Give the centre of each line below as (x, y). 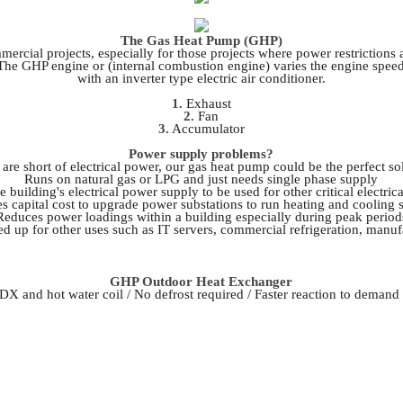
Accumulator (206, 129)
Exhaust (208, 104)
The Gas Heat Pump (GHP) (201, 41)
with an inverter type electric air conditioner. (201, 79)
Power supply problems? (201, 154)
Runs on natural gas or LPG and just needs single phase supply (201, 179)
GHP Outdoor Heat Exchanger (201, 281)
